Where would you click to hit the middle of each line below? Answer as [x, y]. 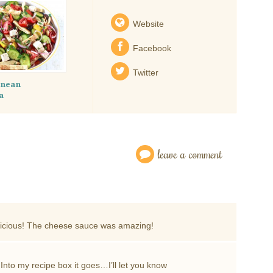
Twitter [145, 72]
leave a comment [190, 154]
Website [148, 23]
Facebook [152, 48]
